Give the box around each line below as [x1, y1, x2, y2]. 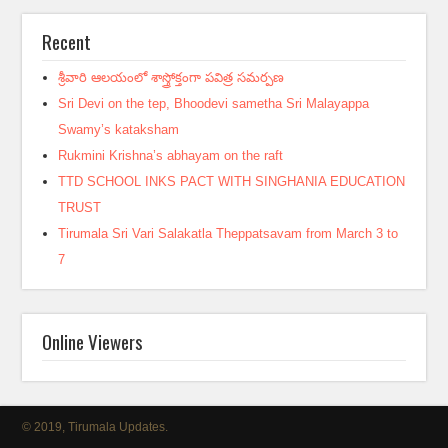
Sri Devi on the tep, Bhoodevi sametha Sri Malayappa [58, 96, 370, 111]
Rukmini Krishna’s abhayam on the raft [58, 148, 284, 163]
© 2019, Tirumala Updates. [22, 420, 169, 434]
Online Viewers [42, 327, 144, 355]
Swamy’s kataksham [58, 122, 180, 137]
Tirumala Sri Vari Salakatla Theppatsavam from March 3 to [58, 226, 399, 241]
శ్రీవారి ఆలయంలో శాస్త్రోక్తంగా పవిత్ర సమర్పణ [58, 70, 285, 85]
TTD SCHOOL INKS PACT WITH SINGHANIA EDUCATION [58, 174, 406, 189]
